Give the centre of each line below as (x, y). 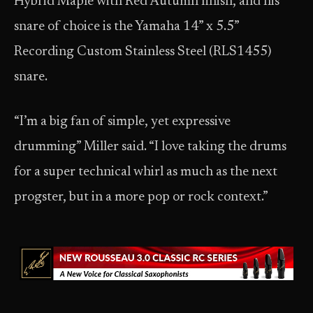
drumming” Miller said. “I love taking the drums (150, 147)
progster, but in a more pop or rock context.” (142, 197)
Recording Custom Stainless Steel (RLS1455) (143, 52)
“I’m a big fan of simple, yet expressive (122, 122)
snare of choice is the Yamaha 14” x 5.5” (126, 27)
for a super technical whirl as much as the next (146, 172)
